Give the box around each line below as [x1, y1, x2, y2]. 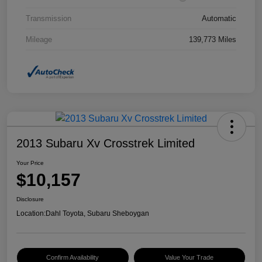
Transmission [26, 14, 71, 23]
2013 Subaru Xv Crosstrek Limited [16, 137, 195, 150]
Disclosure [16, 196, 44, 203]
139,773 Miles [189, 35, 236, 44]
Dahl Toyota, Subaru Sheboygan [46, 209, 149, 218]
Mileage [26, 35, 52, 44]
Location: [16, 209, 46, 218]
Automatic [202, 14, 236, 23]
